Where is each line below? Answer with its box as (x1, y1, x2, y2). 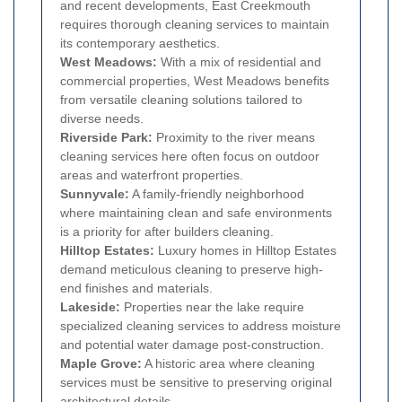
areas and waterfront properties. (60, 168, 243, 183)
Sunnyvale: (60, 187, 129, 202)
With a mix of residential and (157, 55, 321, 70)
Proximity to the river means (153, 130, 315, 145)
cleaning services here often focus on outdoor (60, 149, 319, 164)
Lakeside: (60, 300, 120, 315)
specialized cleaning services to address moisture (60, 319, 341, 334)
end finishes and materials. (60, 281, 213, 296)
